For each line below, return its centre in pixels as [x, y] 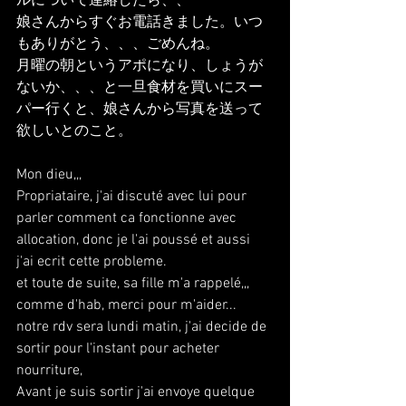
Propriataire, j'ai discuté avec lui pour [133, 197]
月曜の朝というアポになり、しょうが [140, 66]
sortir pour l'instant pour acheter [120, 349]
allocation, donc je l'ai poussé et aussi [135, 240]
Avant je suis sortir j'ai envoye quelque [137, 392]
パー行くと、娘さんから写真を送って [140, 110]
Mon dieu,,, [49, 175]
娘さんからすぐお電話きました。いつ [140, 23]
